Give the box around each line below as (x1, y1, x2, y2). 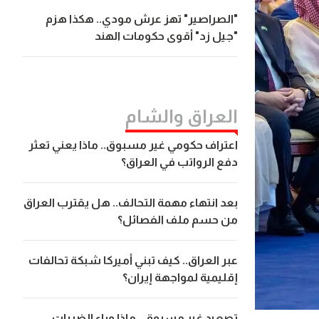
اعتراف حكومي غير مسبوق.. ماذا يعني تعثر (28, 139, 239, 152)
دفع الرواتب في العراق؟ (121, 156, 239, 169)
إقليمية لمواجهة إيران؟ (122, 271, 239, 284)
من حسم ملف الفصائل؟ (117, 214, 239, 226)
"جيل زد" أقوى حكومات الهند (95, 30, 239, 43)
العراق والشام (125, 106, 239, 127)
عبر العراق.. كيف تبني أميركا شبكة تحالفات (28, 254, 239, 267)
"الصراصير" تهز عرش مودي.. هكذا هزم (46, 13, 239, 26)
